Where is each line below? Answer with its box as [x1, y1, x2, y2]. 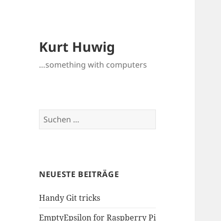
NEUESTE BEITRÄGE [39, 169, 119, 180]
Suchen [38, 110, 67, 121]
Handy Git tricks [39, 192, 101, 204]
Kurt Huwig [39, 37, 115, 56]
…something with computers [39, 59, 147, 71]
